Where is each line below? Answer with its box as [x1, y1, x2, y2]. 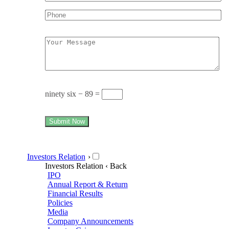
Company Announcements [47, 216, 133, 225]
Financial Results [47, 189, 103, 198]
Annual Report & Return [47, 179, 128, 189]
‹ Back [105, 161, 127, 170]
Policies [47, 198, 73, 207]
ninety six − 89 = [45, 89, 102, 98]
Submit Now [49, 117, 85, 125]
